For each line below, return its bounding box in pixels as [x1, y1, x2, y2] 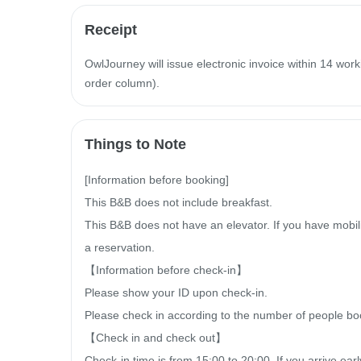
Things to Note [85, 135, 186, 152]
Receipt [85, 21, 137, 38]
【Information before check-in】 [85, 263, 247, 276]
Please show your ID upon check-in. [85, 285, 268, 299]
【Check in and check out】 [85, 330, 226, 344]
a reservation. [85, 240, 155, 254]
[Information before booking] [85, 172, 229, 186]
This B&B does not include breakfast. [85, 195, 272, 209]
